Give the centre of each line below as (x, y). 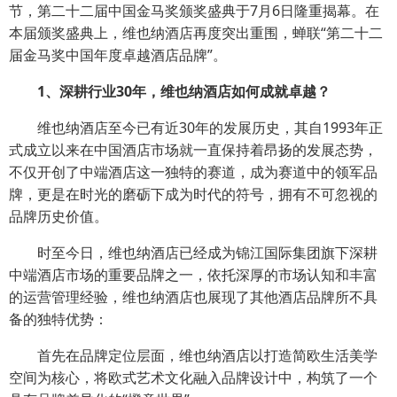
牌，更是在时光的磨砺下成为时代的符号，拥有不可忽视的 (193, 194)
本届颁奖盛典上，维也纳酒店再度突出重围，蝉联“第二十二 (196, 33)
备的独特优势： (58, 319)
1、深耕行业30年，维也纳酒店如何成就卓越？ (184, 91)
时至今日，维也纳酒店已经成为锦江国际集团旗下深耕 (193, 253)
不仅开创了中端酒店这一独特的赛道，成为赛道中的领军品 (193, 172)
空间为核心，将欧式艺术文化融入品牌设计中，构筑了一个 (193, 378)
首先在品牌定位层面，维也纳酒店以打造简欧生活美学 (193, 355)
